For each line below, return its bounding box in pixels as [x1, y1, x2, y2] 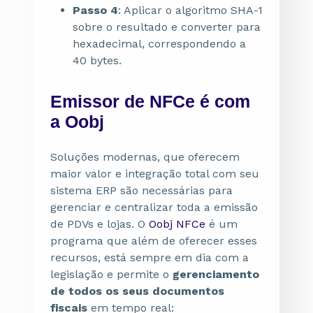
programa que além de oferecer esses [50, 234, 257, 247]
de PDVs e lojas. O [50, 217, 149, 231]
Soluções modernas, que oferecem [50, 150, 240, 163]
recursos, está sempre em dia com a [50, 251, 249, 264]
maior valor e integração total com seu [50, 167, 259, 180]
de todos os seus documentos [50, 284, 224, 298]
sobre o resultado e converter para [73, 20, 261, 34]
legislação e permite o [50, 268, 173, 281]
